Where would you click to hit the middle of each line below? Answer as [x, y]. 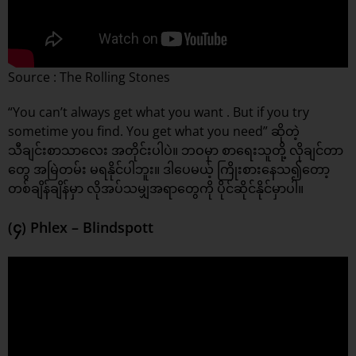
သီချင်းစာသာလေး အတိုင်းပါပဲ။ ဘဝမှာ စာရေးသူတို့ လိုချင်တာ [176, 150]
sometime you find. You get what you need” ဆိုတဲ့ [154, 131]
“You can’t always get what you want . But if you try [159, 112]
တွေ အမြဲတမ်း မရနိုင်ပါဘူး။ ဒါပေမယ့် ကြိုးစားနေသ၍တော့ [169, 169]
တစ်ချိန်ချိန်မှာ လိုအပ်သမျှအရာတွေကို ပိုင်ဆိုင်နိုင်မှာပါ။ [156, 188]
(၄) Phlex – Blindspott [81, 227]
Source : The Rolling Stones [89, 77]
